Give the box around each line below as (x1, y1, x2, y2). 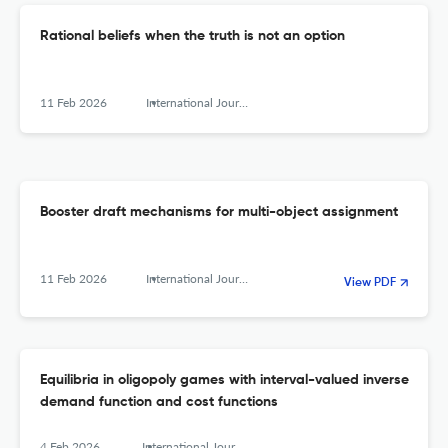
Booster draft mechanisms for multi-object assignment (40, 205, 398, 220)
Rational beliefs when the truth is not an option (40, 29, 345, 44)
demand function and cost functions (40, 395, 278, 410)
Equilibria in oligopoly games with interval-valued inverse (40, 373, 409, 388)
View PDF (344, 277, 396, 290)
